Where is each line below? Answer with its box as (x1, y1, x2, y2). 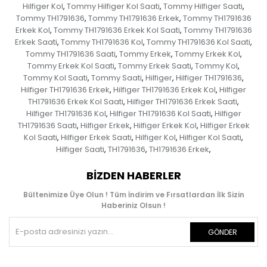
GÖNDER (207, 227, 237, 238)
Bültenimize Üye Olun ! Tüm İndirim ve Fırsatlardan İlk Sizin (23, 190, 244, 200)
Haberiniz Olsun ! (101, 200, 166, 211)
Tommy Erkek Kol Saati (27, 60, 114, 72)
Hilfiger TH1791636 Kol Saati (109, 108, 211, 120)
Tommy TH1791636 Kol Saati (147, 36, 250, 48)
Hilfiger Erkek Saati (61, 132, 132, 144)
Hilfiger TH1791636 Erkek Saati (127, 96, 237, 108)
